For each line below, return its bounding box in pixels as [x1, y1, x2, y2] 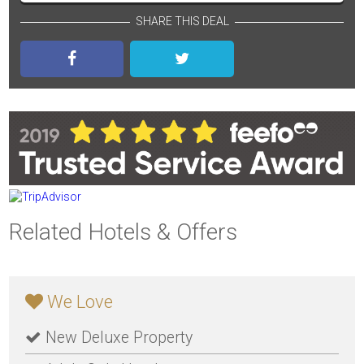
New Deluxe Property [41, 328, 193, 347]
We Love [42, 292, 113, 312]
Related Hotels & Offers [9, 219, 238, 246]
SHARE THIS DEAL [135, 15, 229, 28]
